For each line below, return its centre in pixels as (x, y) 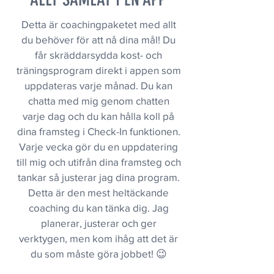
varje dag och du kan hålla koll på (98, 116)
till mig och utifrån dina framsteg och (98, 162)
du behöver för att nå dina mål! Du (98, 39)
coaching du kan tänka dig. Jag (98, 208)
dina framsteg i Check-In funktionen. (98, 131)
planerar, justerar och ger (98, 223)
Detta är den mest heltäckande (98, 192)
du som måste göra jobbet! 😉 (98, 254)
